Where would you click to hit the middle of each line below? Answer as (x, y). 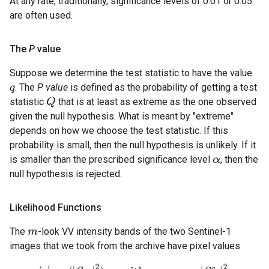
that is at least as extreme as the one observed (156, 102)
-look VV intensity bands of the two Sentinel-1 (135, 232)
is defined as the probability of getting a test (163, 88)
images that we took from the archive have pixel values (125, 246)
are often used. (41, 16)
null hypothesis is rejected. (66, 174)
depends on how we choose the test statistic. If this (119, 131)
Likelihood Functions (56, 208)
